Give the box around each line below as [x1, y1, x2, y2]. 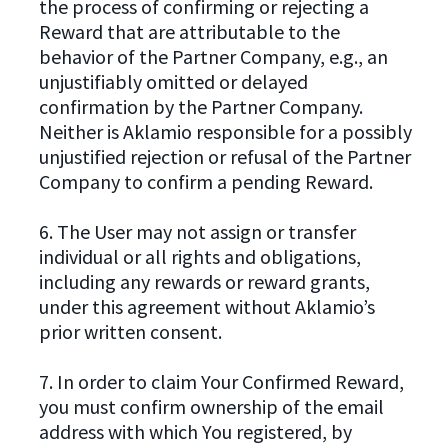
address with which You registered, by [38, 418, 352, 444]
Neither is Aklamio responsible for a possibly [38, 118, 412, 144]
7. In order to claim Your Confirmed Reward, [38, 368, 404, 394]
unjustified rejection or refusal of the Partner [38, 143, 411, 169]
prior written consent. [38, 318, 222, 344]
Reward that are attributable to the [38, 18, 340, 44]
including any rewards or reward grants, [38, 268, 370, 294]
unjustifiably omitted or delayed [38, 68, 308, 94]
